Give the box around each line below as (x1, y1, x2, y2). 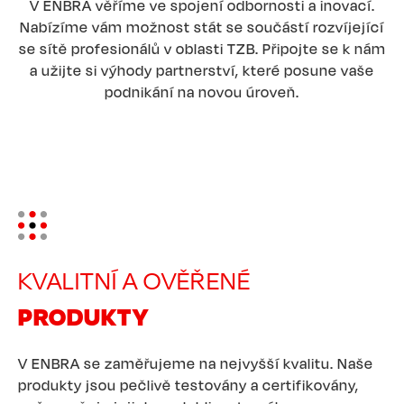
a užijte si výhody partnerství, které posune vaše (30, 60, 374, 79)
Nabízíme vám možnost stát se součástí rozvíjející (20, 17, 384, 36)
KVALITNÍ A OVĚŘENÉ (18, 265, 251, 295)
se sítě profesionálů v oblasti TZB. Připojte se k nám (18, 39, 386, 58)
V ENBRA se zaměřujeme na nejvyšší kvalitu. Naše (18, 353, 373, 372)
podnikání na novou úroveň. (105, 82, 299, 101)
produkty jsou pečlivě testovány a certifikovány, (18, 375, 359, 394)
